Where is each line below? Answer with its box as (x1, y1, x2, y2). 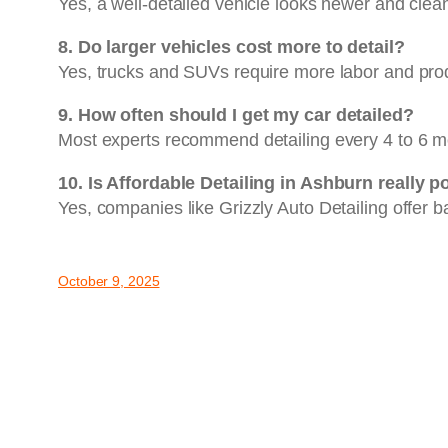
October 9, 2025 (58, 272, 160, 289)
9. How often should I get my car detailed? (58, 104, 414, 125)
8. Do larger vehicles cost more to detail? (58, 36, 405, 57)
